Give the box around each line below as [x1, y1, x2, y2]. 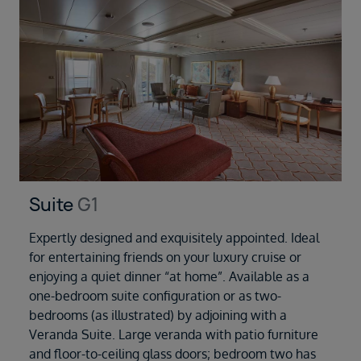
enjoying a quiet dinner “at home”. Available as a [29, 268, 309, 284]
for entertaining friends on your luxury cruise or [29, 248, 301, 265]
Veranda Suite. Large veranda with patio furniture [29, 326, 318, 342]
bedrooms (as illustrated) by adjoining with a [29, 306, 287, 323]
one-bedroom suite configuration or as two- [29, 287, 281, 304]
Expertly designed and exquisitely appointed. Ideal [29, 229, 319, 246]
